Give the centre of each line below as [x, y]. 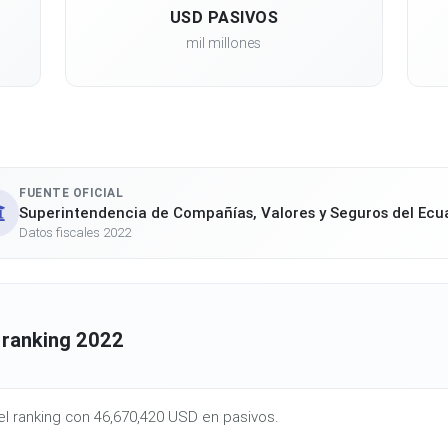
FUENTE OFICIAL [71, 192]
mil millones [224, 43]
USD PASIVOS [224, 17]
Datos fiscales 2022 [75, 232]
